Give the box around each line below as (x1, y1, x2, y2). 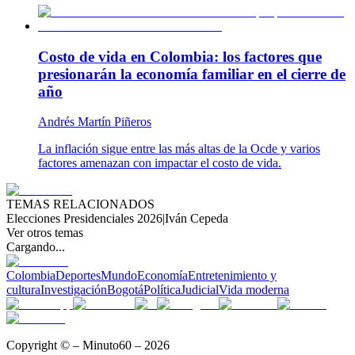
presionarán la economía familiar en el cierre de (38, 65, 345, 82)
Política (143, 283, 181, 297)
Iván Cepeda (165, 212, 228, 226)
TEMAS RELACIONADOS (6, 197, 155, 212)
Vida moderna (219, 283, 289, 297)
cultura (6, 283, 40, 297)
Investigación (40, 283, 107, 297)
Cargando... (6, 240, 65, 254)
